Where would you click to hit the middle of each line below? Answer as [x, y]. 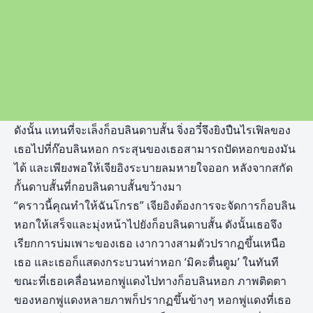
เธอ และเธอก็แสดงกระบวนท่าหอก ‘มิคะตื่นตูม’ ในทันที [146, 262]
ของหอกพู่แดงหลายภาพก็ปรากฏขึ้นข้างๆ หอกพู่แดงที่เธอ [153, 300]
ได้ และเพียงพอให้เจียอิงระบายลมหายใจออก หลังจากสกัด [153, 168]
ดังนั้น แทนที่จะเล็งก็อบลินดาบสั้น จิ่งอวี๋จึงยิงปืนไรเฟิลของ [152, 130]
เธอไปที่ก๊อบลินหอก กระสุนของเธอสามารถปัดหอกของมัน [155, 149]
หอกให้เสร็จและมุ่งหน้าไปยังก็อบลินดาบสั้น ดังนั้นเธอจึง [148, 225]
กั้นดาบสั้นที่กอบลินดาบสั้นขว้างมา [98, 187]
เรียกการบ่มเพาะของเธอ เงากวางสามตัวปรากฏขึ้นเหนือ [150, 243]
